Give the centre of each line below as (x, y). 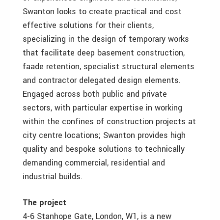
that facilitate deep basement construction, (104, 53)
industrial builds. (53, 177)
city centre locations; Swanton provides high (104, 135)
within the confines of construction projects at (109, 122)
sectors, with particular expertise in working (102, 108)
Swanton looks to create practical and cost (102, 12)
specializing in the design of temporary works (106, 39)
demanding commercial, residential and (94, 163)
